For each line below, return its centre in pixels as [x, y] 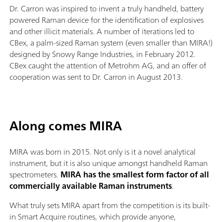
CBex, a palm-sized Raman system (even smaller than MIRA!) [111, 43]
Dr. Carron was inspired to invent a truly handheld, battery [107, 9]
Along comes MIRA [66, 126]
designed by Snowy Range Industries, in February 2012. [103, 54]
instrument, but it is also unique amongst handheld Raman [109, 163]
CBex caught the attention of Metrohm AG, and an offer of [108, 66]
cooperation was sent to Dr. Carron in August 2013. [96, 77]
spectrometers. [35, 175]
